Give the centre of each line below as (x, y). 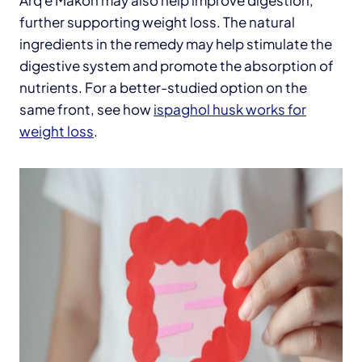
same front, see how (86, 109)
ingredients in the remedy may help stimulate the (176, 43)
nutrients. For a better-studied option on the (163, 87)
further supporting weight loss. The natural (157, 21)
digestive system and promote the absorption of (177, 65)
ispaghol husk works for (230, 109)
